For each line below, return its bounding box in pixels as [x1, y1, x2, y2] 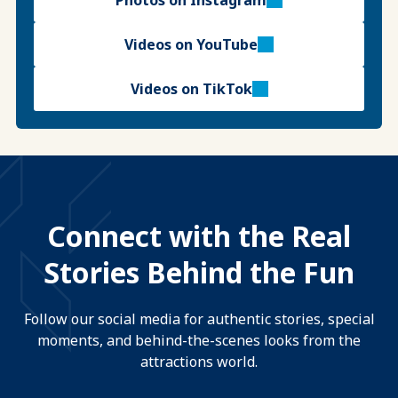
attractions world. [140, 352, 258, 372]
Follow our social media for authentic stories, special [23, 309, 375, 330]
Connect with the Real [47, 217, 351, 256]
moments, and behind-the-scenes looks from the [37, 330, 361, 351]
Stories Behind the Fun [44, 253, 354, 292]
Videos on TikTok [130, 79, 252, 99]
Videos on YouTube [124, 35, 258, 55]
